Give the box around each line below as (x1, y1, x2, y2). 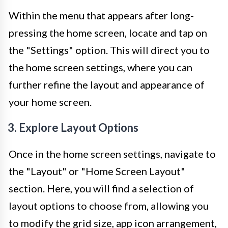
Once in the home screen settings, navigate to (9, 147, 216, 160)
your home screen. (9, 95, 92, 108)
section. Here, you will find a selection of (9, 182, 194, 194)
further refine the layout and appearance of (9, 78, 205, 91)
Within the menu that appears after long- (9, 9, 194, 21)
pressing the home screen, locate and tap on (9, 26, 207, 39)
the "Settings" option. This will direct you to (9, 43, 210, 56)
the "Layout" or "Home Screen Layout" (9, 164, 185, 177)
